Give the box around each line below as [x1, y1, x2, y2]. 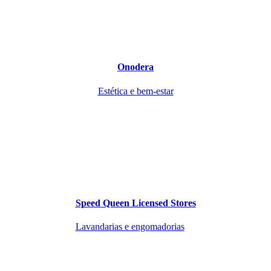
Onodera [117, 62, 154, 73]
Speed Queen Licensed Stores [75, 197, 196, 208]
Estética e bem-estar [97, 85, 174, 96]
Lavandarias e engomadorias [75, 221, 184, 232]
